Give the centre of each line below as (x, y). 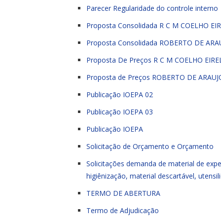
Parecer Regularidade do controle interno (152, 8)
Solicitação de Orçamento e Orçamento (150, 146)
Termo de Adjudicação (123, 210)
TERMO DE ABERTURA (123, 193)
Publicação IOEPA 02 (120, 94)
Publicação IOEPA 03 (120, 112)
